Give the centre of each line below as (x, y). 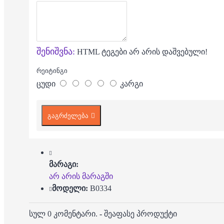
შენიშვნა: (56, 52)
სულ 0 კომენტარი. (63, 214)
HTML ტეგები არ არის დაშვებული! (141, 52)
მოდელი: (70, 188)
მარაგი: (64, 164)
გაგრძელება (68, 116)
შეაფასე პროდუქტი (140, 214)
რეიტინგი (52, 71)
